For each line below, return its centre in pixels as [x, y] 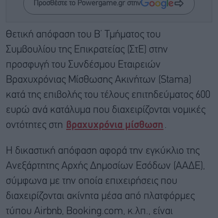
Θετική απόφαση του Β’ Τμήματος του [83, 35]
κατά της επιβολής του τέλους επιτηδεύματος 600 [108, 95]
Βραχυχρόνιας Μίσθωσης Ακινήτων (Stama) [99, 80]
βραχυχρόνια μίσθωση [115, 126]
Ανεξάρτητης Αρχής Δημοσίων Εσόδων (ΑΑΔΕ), [105, 166]
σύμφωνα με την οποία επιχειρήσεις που [91, 182]
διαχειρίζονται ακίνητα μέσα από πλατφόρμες [100, 197]
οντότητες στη [36, 126]
